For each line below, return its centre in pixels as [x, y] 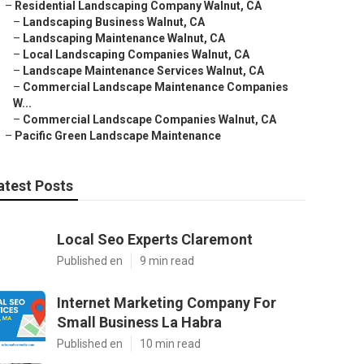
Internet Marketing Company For [167, 303]
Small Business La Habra [139, 322]
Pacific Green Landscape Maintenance [118, 136]
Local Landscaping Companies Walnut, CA [136, 54]
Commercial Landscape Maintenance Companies [156, 87]
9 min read [167, 261]
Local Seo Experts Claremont [155, 239]
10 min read [170, 344]
